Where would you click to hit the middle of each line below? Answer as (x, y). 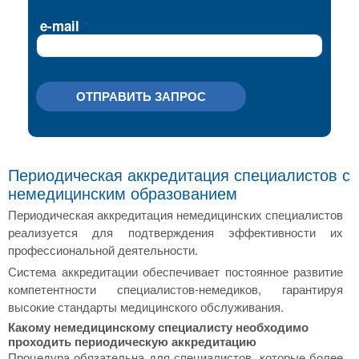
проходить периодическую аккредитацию (132, 341)
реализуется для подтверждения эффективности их (175, 232)
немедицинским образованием (123, 193)
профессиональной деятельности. (103, 250)
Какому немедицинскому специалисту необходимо (158, 327)
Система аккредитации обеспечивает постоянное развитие (175, 271)
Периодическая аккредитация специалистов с (179, 174)
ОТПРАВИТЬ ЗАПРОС (141, 96)
